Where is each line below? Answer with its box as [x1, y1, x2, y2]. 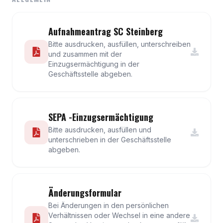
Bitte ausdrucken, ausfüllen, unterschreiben [48, 40, 191, 48]
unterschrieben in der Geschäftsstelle [48, 135, 171, 144]
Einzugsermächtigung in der [48, 60, 139, 68]
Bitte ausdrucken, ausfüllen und [48, 125, 151, 134]
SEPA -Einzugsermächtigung [48, 111, 153, 123]
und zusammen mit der [48, 50, 122, 58]
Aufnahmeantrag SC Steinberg [48, 25, 163, 38]
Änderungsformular [48, 186, 121, 199]
